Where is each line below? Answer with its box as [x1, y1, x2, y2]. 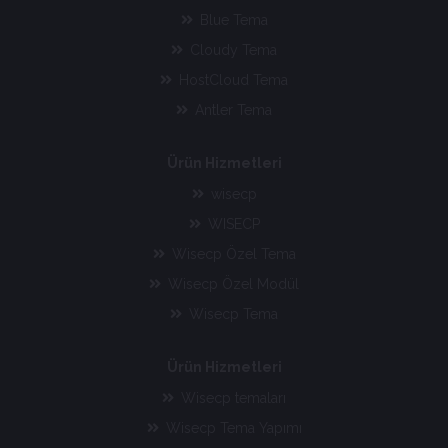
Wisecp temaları [177, 390, 286, 407]
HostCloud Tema [175, 72, 288, 89]
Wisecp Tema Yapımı [161, 420, 302, 437]
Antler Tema [191, 102, 272, 119]
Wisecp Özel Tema [167, 246, 296, 263]
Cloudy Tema [186, 42, 277, 59]
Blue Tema [195, 12, 268, 29]
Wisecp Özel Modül [164, 276, 299, 293]
